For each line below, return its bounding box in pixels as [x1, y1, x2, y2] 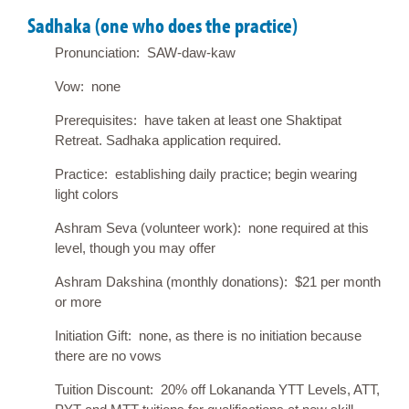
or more [55, 293, 101, 309]
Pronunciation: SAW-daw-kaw [55, 44, 236, 60]
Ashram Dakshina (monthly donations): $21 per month [55, 273, 381, 289]
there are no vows [55, 347, 162, 363]
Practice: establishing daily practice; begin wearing [55, 165, 357, 182]
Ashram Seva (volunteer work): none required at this [55, 219, 369, 236]
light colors [55, 185, 119, 202]
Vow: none [55, 78, 121, 94]
